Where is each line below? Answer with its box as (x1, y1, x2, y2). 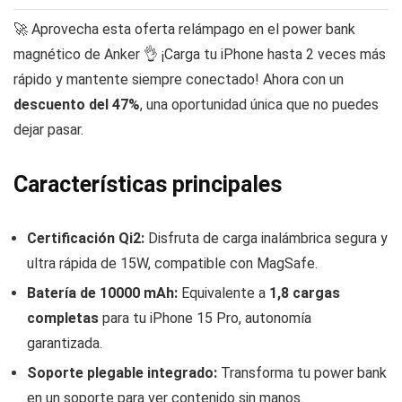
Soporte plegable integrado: (27, 364, 217, 382)
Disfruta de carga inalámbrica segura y (144, 230, 388, 248)
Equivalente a (178, 284, 269, 302)
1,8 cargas (269, 284, 340, 302)
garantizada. (27, 335, 102, 353)
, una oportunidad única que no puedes (140, 96, 379, 114)
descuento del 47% (13, 96, 140, 114)
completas (27, 310, 99, 328)
